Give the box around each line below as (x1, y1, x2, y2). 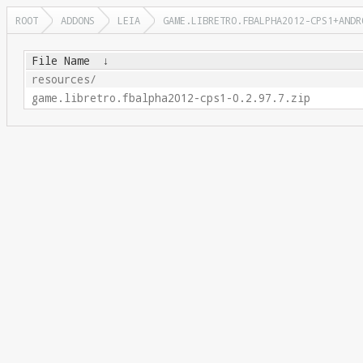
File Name (31, 53, 90, 68)
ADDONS (61, 14, 95, 27)
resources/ (31, 72, 96, 87)
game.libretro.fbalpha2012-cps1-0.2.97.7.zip (31, 91, 310, 105)
